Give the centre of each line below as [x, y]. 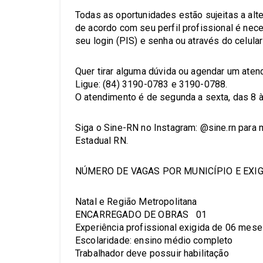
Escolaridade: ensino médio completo [154, 241]
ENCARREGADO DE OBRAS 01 [141, 215]
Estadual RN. [102, 141]
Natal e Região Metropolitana [136, 202]
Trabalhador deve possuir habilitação [152, 254]
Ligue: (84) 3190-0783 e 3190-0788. [151, 85]
